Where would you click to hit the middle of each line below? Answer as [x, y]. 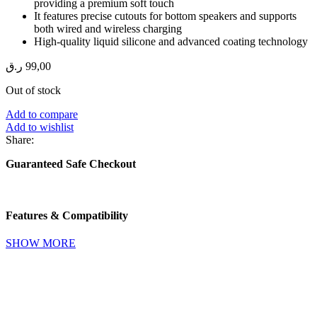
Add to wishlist [40, 127]
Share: [20, 139]
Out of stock [33, 90]
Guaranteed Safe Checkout [71, 163]
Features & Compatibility [67, 216]
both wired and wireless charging [108, 28]
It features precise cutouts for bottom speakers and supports [165, 16]
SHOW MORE [41, 243]
